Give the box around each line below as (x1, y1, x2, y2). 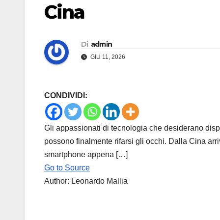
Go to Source (44, 164, 90, 172)
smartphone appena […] (44, 150, 128, 159)
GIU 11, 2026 (89, 54, 125, 61)
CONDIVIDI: (44, 91, 87, 100)
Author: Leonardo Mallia (44, 177, 128, 186)
